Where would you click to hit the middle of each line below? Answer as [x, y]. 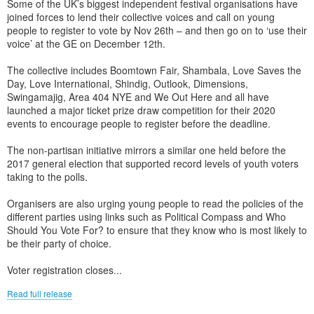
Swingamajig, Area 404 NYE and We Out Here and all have [138, 97]
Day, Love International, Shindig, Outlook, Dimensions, [128, 83]
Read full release [40, 293]
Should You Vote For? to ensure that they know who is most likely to [157, 230]
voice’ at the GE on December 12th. [86, 43]
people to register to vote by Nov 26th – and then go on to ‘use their [157, 30]
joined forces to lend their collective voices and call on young [141, 17]
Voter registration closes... [64, 270]
